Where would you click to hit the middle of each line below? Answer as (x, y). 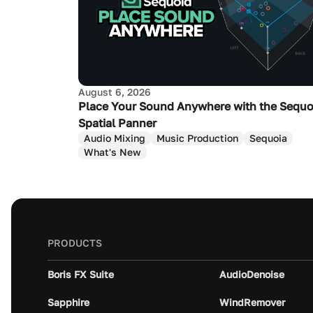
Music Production (197, 138)
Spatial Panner (117, 123)
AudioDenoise (252, 274)
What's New (112, 152)
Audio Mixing (115, 138)
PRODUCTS (75, 242)
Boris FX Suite (81, 274)
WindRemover (253, 302)
